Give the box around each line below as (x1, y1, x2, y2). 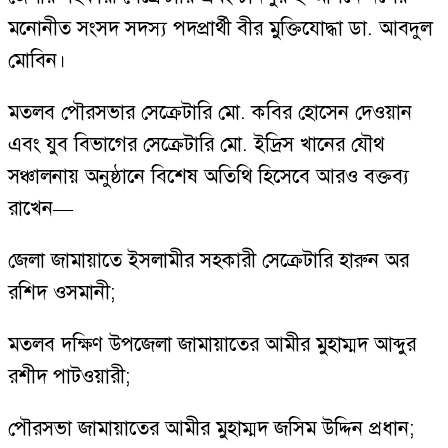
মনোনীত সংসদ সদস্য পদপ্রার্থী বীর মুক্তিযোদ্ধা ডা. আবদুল (8, 15, 432, 42)
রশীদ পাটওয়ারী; (8, 363, 131, 390)
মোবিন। (8, 47, 66, 74)
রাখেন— (8, 195, 73, 222)
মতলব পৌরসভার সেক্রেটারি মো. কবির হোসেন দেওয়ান (8, 99, 412, 126)
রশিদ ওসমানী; (8, 279, 116, 306)
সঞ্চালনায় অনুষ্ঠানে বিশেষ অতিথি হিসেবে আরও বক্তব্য (8, 163, 409, 190)
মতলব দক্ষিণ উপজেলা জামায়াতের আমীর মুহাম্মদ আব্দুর (8, 331, 416, 358)
